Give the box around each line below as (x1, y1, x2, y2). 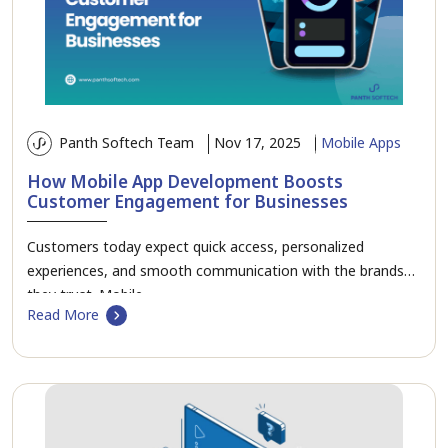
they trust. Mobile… (27, 285, 154, 305)
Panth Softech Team (55, 132, 194, 152)
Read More (27, 305, 99, 325)
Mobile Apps (321, 133, 401, 153)
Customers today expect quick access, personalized (27, 237, 364, 257)
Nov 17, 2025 (214, 133, 301, 153)
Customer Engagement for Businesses (27, 190, 348, 214)
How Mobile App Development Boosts (27, 170, 343, 194)
